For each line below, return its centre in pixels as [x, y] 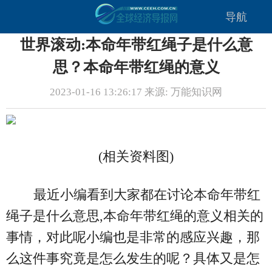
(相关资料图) [136, 157]
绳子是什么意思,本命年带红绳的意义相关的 [135, 216]
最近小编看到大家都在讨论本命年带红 [147, 195]
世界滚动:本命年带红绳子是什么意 [136, 45]
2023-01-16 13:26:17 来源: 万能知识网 [136, 92]
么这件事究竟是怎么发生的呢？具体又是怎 [133, 259]
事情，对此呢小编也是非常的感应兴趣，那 [133, 237]
